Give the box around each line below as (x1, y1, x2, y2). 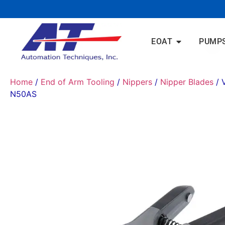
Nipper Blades (160, 76, 213, 87)
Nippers (123, 76, 152, 87)
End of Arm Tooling (41, 76, 115, 87)
